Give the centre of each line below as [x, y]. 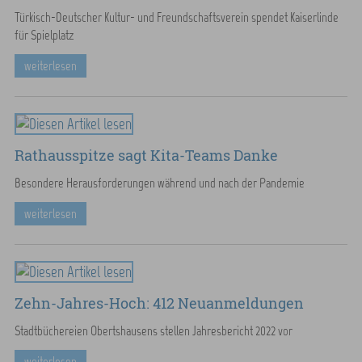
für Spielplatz [44, 35]
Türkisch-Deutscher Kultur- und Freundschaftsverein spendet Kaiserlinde [176, 17]
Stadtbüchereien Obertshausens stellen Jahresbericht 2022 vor [153, 330]
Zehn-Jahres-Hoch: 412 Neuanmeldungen [159, 303]
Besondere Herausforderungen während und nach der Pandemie [159, 183]
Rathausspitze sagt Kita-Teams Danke [146, 155]
